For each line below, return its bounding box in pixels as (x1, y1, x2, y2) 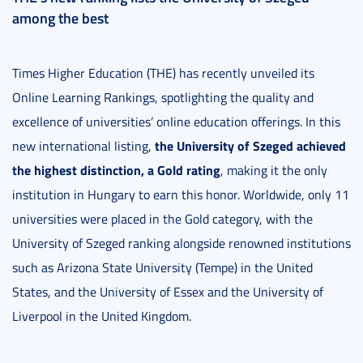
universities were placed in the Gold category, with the (12, 210, 313, 228)
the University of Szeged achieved (155, 136, 346, 156)
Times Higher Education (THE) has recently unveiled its (12, 64, 314, 83)
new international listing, (12, 137, 155, 156)
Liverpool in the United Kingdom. (12, 307, 191, 326)
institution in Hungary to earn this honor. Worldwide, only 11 (12, 186, 349, 204)
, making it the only (220, 161, 327, 180)
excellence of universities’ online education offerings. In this (12, 113, 340, 131)
